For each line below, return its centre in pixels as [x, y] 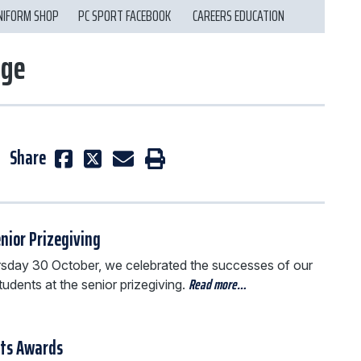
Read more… [217, 284]
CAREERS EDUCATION [238, 15]
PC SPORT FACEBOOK [125, 15]
